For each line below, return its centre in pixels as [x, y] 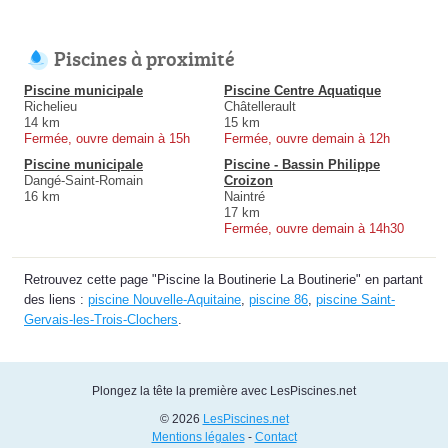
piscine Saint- [355, 300]
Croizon [248, 181]
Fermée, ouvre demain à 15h [107, 139]
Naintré [244, 197]
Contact [275, 437]
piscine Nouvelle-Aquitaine [164, 300]
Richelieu [50, 107]
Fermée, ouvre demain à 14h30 [314, 229]
